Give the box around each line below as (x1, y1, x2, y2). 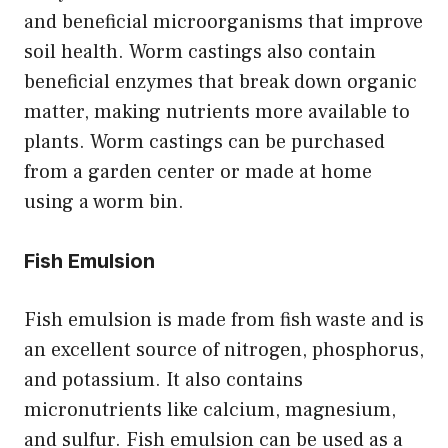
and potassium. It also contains (24, 366, 303, 393)
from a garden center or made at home (24, 158, 372, 185)
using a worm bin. (24, 188, 184, 215)
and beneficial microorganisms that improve (24, 8, 423, 35)
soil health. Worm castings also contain (24, 38, 376, 65)
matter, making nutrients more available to (24, 98, 410, 125)
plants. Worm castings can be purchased (24, 128, 385, 155)
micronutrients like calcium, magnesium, (24, 396, 396, 423)
